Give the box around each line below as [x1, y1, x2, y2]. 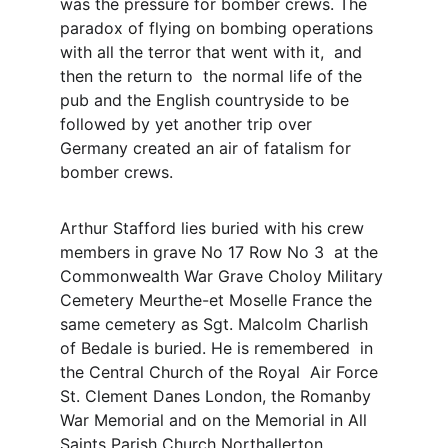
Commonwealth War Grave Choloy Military [60, 266, 388, 286]
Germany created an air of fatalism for [60, 138, 356, 158]
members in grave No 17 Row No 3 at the [60, 242, 383, 262]
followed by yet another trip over [60, 114, 317, 134]
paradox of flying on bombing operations [60, 18, 378, 38]
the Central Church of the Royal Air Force [60, 362, 383, 382]
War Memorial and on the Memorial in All [60, 410, 372, 430]
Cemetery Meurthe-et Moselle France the [60, 290, 377, 310]
